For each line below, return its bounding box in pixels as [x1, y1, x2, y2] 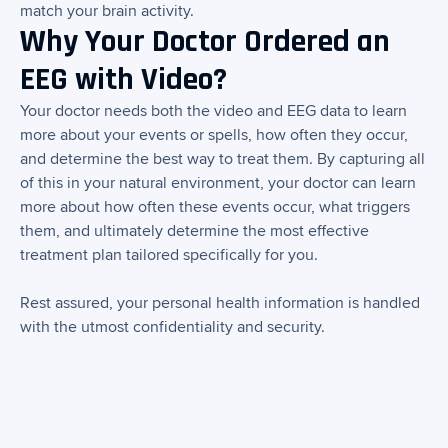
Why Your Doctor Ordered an [20, 21, 390, 63]
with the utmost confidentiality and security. [20, 317, 325, 338]
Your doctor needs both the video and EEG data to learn [20, 101, 407, 122]
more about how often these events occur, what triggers [20, 197, 410, 218]
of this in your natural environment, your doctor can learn [20, 173, 416, 194]
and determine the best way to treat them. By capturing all [20, 149, 425, 170]
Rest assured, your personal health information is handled [20, 293, 420, 314]
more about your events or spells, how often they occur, [20, 125, 408, 146]
